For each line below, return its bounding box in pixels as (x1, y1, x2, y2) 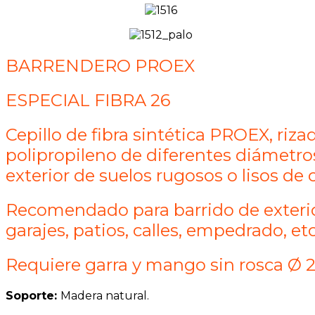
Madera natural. (60, 288, 149, 302)
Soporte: (6, 288, 60, 302)
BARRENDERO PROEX (6, 56, 195, 77)
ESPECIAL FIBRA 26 (6, 90, 170, 111)
